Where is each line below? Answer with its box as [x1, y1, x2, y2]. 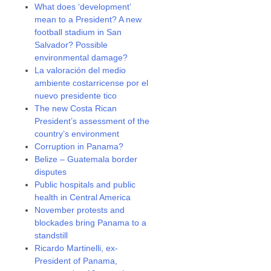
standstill [34, 230, 68, 240]
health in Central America [34, 192, 131, 202]
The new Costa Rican [34, 103, 117, 113]
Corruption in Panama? [34, 142, 124, 151]
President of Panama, [34, 256, 118, 266]
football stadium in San [34, 27, 122, 37]
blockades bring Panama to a [34, 218, 147, 227]
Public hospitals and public [34, 180, 136, 189]
